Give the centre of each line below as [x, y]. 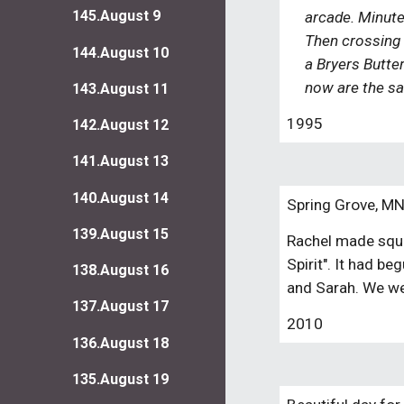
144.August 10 [120, 52]
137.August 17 [120, 307]
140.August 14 [120, 197]
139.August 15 [120, 234]
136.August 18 [120, 343]
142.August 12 [120, 125]
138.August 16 [120, 271]
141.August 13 [120, 161]
